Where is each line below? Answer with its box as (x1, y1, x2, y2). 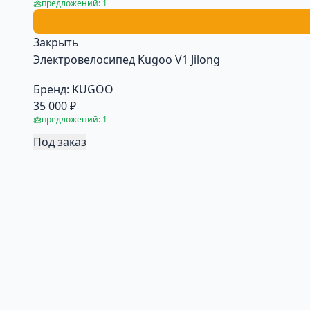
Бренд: (33, 81, 69, 97)
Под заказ (33, 134, 86, 149)
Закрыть (33, 34, 79, 50)
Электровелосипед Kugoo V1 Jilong (33, 51, 220, 67)
